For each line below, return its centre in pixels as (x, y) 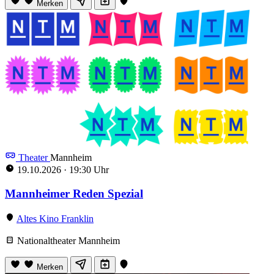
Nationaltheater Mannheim (67, 240)
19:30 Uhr (88, 170)
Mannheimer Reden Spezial (74, 193)
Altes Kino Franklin (55, 218)
